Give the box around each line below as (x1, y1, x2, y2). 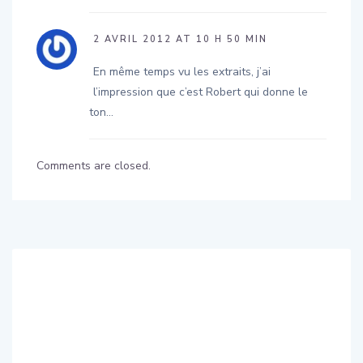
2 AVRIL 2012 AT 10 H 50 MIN (93, 32, 267, 45)
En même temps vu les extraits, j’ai (93, 63, 271, 79)
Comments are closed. (36, 157, 151, 173)
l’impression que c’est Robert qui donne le (93, 83, 308, 100)
